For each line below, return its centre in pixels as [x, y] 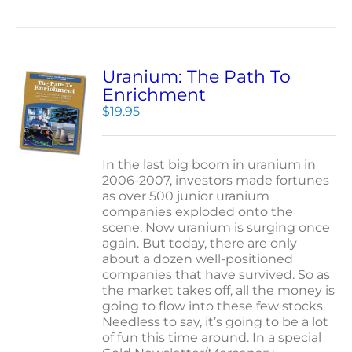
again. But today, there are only [200, 243]
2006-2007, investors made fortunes [216, 180]
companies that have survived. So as [216, 275]
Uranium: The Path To [197, 77]
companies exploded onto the [198, 212]
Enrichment [154, 95]
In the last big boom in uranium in [209, 165]
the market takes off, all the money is [219, 290]
